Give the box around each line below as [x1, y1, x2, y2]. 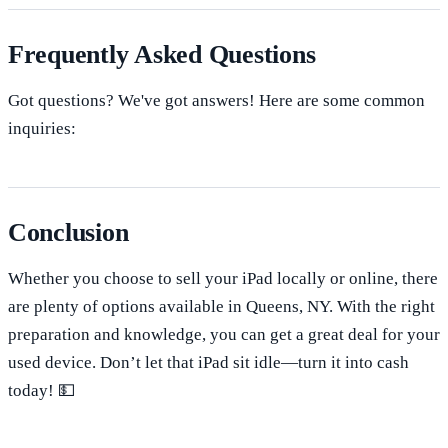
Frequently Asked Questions [8, 39, 316, 69]
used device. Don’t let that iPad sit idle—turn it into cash [8, 352, 409, 372]
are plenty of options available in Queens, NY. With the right [8, 296, 435, 316]
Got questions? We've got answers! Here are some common [8, 90, 425, 110]
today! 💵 [8, 380, 75, 400]
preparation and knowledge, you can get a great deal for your [8, 324, 440, 344]
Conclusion [8, 217, 129, 247]
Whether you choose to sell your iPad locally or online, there [8, 268, 438, 288]
